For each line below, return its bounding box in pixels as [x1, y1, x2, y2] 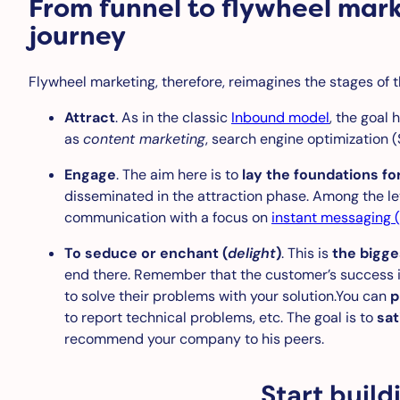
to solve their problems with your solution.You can [64, 286, 390, 305]
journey [29, 18, 126, 53]
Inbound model [231, 107, 329, 127]
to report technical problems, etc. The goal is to [64, 307, 377, 327]
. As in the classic [115, 107, 231, 127]
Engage [64, 164, 116, 184]
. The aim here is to [116, 164, 242, 184]
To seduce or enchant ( [64, 243, 228, 262]
